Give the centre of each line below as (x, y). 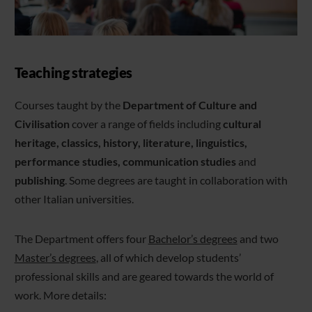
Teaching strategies (73, 72)
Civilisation (42, 123)
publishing (39, 180)
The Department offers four (81, 238)
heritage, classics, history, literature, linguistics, (131, 142)
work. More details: (60, 295)
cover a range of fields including (146, 123)
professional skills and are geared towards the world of (144, 276)
